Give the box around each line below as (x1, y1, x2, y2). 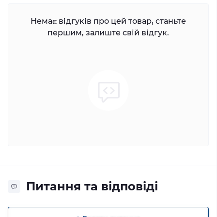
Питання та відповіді (26, 179, 158, 193)
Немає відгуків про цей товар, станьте (31, 16, 186, 26)
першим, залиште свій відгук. (47, 28, 169, 37)
